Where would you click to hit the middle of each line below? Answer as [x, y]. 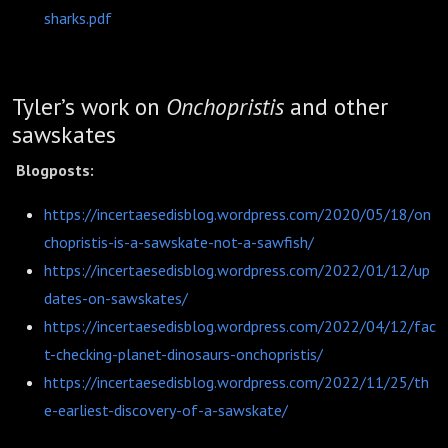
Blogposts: [55, 170]
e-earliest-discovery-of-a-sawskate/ [166, 410]
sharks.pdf [78, 18]
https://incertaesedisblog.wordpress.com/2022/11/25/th [236, 382]
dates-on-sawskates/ [116, 298]
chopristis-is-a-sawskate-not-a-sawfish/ [179, 242]
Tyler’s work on [89, 106]
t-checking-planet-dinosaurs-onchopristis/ [183, 354]
